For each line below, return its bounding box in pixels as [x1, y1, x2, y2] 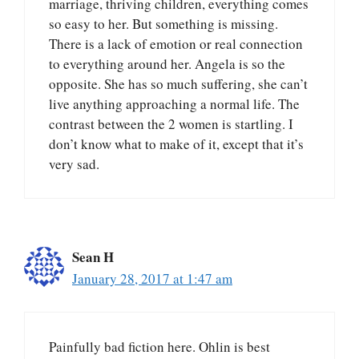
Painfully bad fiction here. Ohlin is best [49, 337, 270, 356]
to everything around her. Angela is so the [49, 54, 285, 74]
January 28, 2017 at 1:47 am [72, 269, 232, 288]
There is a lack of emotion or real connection [49, 34, 303, 54]
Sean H [72, 247, 114, 268]
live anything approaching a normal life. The [49, 95, 300, 114]
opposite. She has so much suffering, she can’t [49, 75, 308, 94]
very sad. [49, 155, 99, 174]
